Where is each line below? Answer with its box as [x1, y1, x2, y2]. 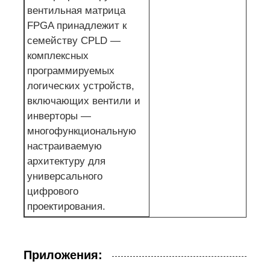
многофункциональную [27, 125, 137, 137]
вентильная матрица [27, 4, 126, 16]
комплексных [27, 49, 89, 61]
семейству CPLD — [27, 34, 121, 46]
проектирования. [27, 200, 106, 212]
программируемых [27, 64, 115, 77]
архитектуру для [27, 155, 106, 167]
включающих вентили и [27, 95, 141, 107]
